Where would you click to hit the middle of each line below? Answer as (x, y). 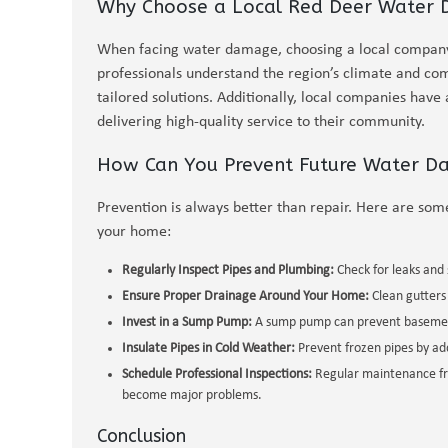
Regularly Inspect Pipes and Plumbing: (228, 270)
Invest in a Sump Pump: (187, 322)
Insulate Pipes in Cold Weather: (208, 348)
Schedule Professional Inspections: (217, 374)
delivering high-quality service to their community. (261, 122)
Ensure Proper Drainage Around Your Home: (245, 296)
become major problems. (192, 395)
